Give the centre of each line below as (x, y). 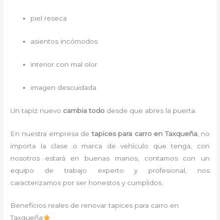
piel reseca (49, 18)
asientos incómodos (64, 41)
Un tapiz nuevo (37, 110)
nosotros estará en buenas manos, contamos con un (110, 158)
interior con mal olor (64, 64)
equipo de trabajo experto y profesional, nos (110, 170)
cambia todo (84, 110)
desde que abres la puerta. (151, 110)
